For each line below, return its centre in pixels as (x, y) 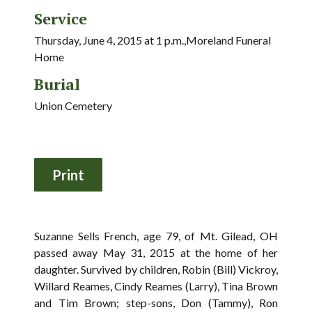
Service (61, 18)
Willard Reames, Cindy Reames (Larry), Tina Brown (156, 286)
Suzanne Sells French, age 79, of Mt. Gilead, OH (156, 236)
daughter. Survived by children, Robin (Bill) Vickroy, (156, 269)
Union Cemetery (73, 106)
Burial (57, 84)
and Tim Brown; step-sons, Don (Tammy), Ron (156, 303)
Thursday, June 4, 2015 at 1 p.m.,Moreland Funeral (153, 40)
